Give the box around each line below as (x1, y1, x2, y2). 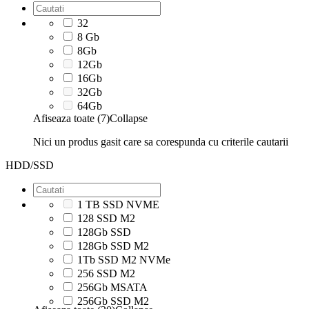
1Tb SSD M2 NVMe (77, 253, 170, 266)
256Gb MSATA (77, 281, 148, 293)
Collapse (110, 112, 148, 124)
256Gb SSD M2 (77, 295, 149, 307)
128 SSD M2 (77, 212, 135, 224)
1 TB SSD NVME (77, 198, 159, 210)
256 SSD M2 (77, 267, 135, 279)
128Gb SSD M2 (77, 239, 149, 252)
